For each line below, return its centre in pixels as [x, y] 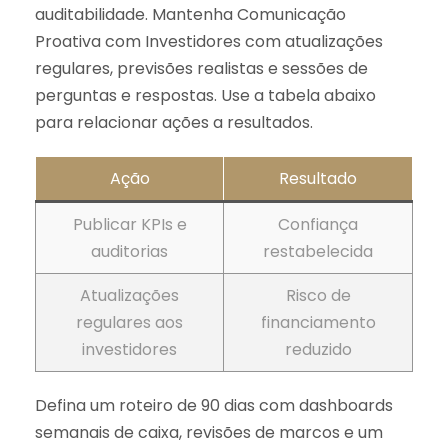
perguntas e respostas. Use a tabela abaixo [205, 95]
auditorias [129, 251]
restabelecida [318, 251]
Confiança [318, 224]
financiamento [318, 322]
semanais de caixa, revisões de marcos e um [209, 432]
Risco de [318, 295]
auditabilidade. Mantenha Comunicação [190, 14]
